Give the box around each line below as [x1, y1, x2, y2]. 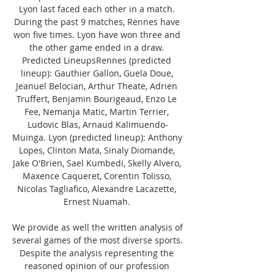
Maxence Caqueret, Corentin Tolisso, [22, 169, 171, 182]
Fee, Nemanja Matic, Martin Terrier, [24, 105, 169, 117]
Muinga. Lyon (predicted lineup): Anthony [12, 131, 182, 143]
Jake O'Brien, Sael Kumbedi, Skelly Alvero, [12, 157, 181, 169]
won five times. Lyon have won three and [13, 28, 180, 40]
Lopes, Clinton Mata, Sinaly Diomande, [18, 144, 175, 156]
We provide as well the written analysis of [12, 221, 183, 233]
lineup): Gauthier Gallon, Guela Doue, [20, 67, 173, 79]
